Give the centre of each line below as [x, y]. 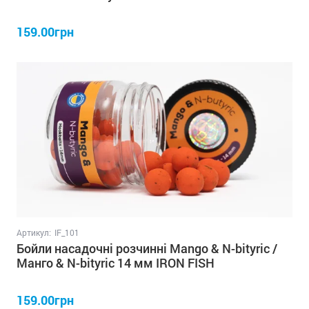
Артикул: [34, 232]
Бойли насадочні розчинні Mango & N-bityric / [147, 248]
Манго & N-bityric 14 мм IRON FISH [116, 262]
